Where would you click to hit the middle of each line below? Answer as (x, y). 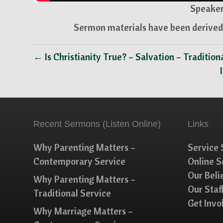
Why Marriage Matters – (83, 211)
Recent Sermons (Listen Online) (97, 124)
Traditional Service (72, 193)
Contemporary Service (80, 161)
